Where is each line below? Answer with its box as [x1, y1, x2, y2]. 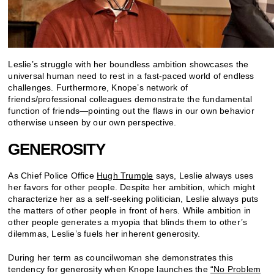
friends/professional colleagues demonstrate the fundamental [8, 94, 253, 104]
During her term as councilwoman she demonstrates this [8, 252, 234, 262]
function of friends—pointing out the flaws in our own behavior [8, 105, 254, 116]
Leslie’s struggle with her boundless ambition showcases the [8, 59, 249, 69]
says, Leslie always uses [153, 170, 254, 180]
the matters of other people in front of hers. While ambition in [8, 205, 251, 215]
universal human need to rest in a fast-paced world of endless [8, 70, 254, 81]
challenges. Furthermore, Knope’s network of [8, 82, 188, 92]
